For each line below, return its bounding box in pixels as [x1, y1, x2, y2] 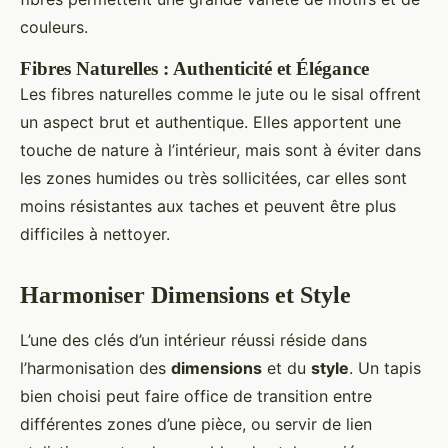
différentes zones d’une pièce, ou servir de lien [20, 414, 372, 435]
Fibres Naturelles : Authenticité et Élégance [20, 58, 369, 80]
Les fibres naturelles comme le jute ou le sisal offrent [20, 84, 421, 105]
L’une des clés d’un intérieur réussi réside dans [20, 330, 367, 351]
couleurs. [20, 17, 88, 38]
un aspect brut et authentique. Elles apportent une [20, 112, 401, 133]
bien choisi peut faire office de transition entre [20, 386, 372, 407]
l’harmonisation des [20, 358, 171, 379]
